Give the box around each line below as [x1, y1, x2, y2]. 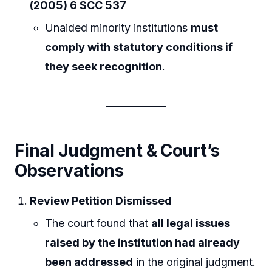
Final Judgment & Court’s [15, 140, 220, 161]
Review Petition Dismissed [30, 194, 172, 208]
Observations [15, 160, 124, 182]
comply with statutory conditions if [45, 41, 233, 54]
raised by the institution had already [45, 236, 240, 250]
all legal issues [151, 217, 231, 230]
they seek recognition [45, 60, 163, 73]
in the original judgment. [133, 256, 256, 269]
